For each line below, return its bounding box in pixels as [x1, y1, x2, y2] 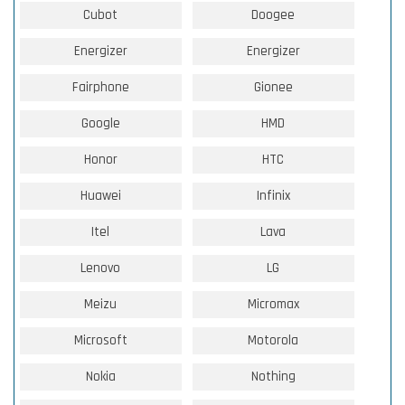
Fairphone [71, 78, 129, 96]
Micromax [247, 295, 299, 313]
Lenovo [80, 259, 121, 277]
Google [80, 114, 120, 132]
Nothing [250, 367, 296, 385]
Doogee [251, 5, 296, 24]
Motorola [248, 331, 299, 349]
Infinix [256, 186, 290, 204]
